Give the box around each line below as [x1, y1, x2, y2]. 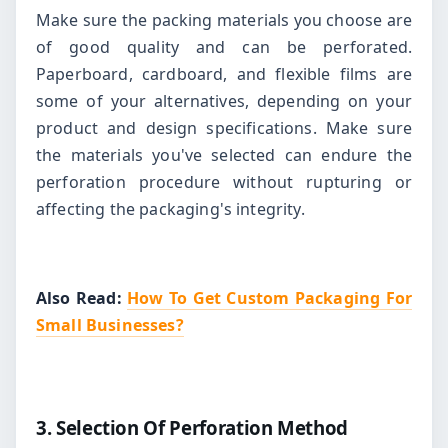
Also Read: [36, 286, 128, 309]
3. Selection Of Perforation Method [36, 414, 349, 440]
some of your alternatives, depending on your [36, 89, 412, 112]
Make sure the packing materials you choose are [36, 8, 412, 31]
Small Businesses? [36, 313, 184, 336]
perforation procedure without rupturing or [36, 170, 412, 193]
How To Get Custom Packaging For [127, 286, 412, 309]
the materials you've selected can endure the [36, 143, 412, 166]
